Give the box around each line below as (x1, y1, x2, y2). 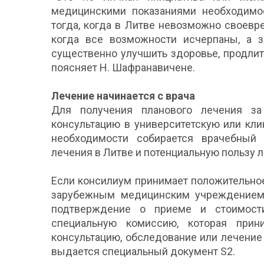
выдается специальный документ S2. (51, 245, 235, 258)
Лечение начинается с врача (51, 89, 195, 102)
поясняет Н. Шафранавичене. (51, 61, 195, 74)
